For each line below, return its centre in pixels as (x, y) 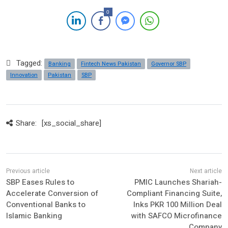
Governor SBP (169, 64)
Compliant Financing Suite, (174, 193)
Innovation (24, 75)
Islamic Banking (34, 216)
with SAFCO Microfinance (176, 216)
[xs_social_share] (71, 123)
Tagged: (30, 63)
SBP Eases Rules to (40, 182)
